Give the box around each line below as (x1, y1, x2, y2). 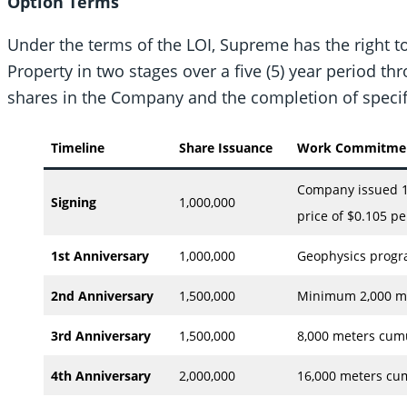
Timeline (51, 138, 104, 156)
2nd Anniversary (51, 286, 154, 304)
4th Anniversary (51, 366, 151, 384)
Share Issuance (179, 138, 273, 156)
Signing (51, 193, 96, 211)
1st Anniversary (51, 246, 149, 264)
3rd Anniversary (51, 326, 151, 344)
